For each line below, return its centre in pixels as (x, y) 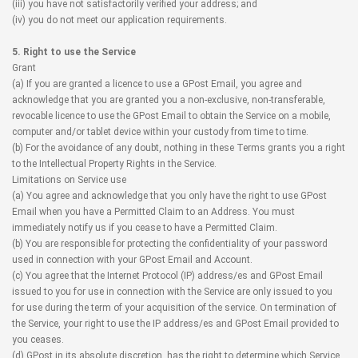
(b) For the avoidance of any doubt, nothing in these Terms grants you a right (179, 148)
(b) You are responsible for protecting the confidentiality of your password (170, 244)
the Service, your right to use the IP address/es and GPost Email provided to (175, 324)
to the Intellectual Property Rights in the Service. (114, 164)
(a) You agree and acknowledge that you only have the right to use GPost (169, 196)
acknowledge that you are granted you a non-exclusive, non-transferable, (169, 100)
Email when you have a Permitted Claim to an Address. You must (153, 212)
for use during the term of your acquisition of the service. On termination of (174, 308)
